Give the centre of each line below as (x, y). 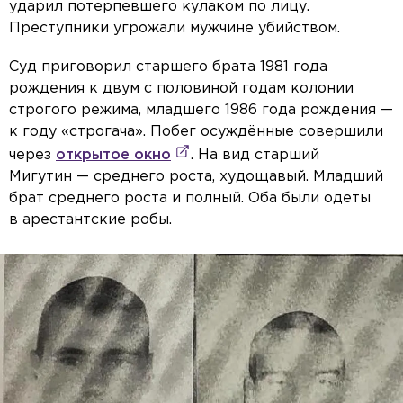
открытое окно (113, 156)
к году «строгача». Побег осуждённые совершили (196, 132)
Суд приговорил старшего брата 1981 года (168, 67)
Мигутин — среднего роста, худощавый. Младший (196, 177)
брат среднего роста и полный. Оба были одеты (190, 199)
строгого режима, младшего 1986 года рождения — (201, 111)
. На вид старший (255, 156)
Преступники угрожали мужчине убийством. (175, 29)
